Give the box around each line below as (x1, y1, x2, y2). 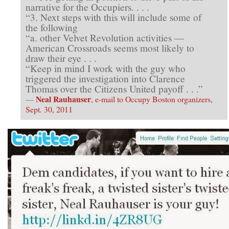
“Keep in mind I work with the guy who (26, 61, 186, 75)
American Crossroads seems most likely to (26, 41, 194, 54)
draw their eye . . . (26, 51, 97, 64)
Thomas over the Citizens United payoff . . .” (26, 82, 203, 95)
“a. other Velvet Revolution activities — (26, 31, 184, 44)
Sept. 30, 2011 (26, 103, 73, 114)
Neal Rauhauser (36, 93, 91, 105)
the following (26, 20, 78, 34)
